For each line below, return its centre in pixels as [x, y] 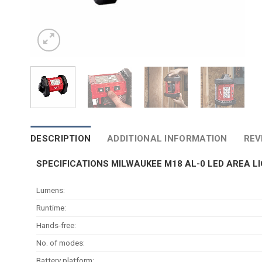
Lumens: [51, 190]
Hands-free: [56, 225]
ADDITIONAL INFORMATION [167, 138]
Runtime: [51, 208]
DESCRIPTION [61, 138]
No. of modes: [61, 243]
